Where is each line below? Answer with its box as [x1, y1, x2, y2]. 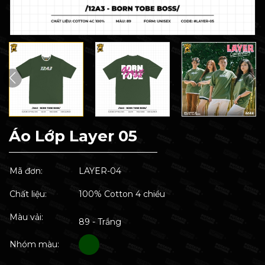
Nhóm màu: [9, 239, 59, 250]
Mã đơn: [9, 166, 43, 176]
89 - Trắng [79, 216, 121, 227]
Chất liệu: [9, 189, 47, 199]
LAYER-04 [79, 166, 121, 176]
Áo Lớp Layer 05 [9, 127, 137, 146]
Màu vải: [9, 212, 43, 222]
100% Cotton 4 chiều [79, 189, 165, 199]
